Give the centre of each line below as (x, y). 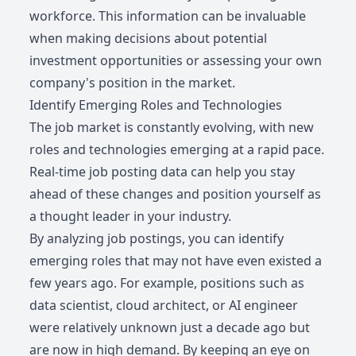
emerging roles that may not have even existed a (176, 261)
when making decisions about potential (149, 39)
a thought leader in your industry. (131, 217)
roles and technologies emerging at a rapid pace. (177, 150)
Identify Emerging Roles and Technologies (156, 105)
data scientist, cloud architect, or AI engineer (164, 306)
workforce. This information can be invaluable (168, 16)
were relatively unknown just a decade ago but (170, 328)
